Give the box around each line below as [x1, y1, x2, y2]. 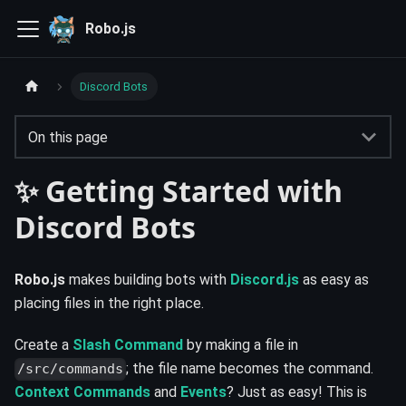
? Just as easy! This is [227, 383, 367, 401]
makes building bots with [65, 271, 230, 289]
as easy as [299, 271, 369, 289]
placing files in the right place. [14, 295, 204, 313]
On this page [27, 128, 108, 146]
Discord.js [230, 271, 299, 289]
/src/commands [17, 361, 124, 378]
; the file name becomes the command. [126, 360, 374, 378]
